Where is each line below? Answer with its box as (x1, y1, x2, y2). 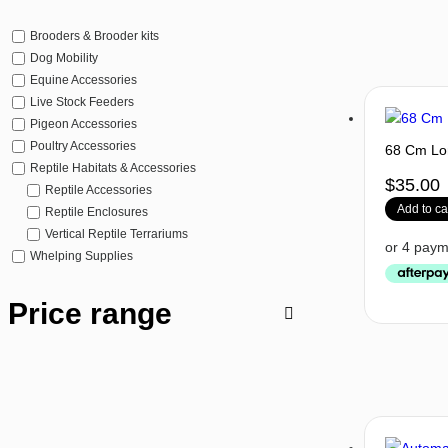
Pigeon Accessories (30, 117, 137, 132)
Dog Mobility (30, 51, 98, 66)
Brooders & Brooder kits (30, 29, 159, 44)
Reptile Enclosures (45, 205, 148, 220)
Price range (8, 297, 172, 330)
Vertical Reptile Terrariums (45, 227, 188, 242)
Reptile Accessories (45, 183, 152, 198)
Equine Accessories (30, 73, 137, 88)
